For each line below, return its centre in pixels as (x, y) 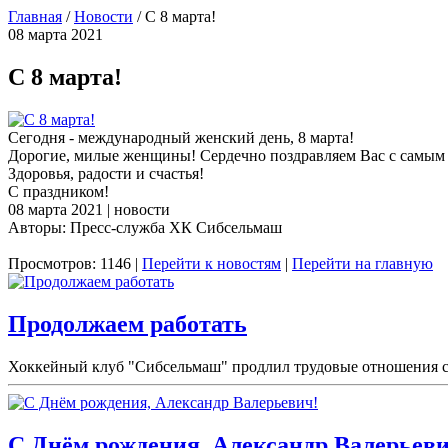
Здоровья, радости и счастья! (108, 173)
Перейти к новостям (211, 263)
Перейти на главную (362, 263)
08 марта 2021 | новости (89, 209)
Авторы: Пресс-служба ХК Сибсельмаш (145, 227)
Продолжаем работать (127, 323)
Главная (35, 16)
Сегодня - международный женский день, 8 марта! (181, 137)
